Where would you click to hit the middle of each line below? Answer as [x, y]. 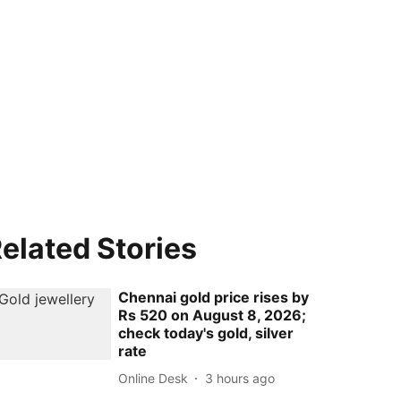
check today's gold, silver [206, 333]
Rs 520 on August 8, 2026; [213, 315]
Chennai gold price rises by [214, 297]
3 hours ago [240, 378]
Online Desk [154, 378]
